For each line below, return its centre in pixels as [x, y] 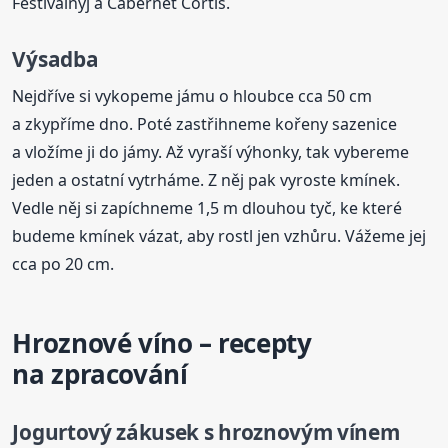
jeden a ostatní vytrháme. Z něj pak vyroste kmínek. [206, 179]
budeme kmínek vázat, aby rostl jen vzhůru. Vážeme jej [219, 235]
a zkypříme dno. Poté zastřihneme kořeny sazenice [205, 123]
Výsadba [55, 59]
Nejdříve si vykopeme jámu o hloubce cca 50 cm [192, 95]
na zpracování [100, 373]
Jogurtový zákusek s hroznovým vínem [206, 431]
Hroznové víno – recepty [162, 342]
